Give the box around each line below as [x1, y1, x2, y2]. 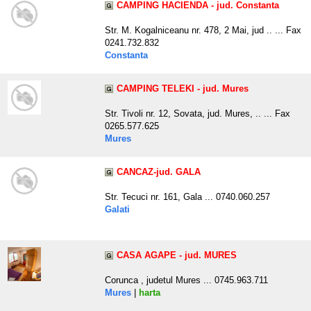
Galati [105, 204, 130, 215]
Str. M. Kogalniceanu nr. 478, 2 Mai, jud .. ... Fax [105, 25, 301, 36]
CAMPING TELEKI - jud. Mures [117, 83, 249, 94]
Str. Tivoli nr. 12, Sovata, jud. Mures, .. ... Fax [105, 108, 290, 119]
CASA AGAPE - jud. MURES [117, 250, 237, 261]
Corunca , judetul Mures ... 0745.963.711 [105, 275, 268, 286]
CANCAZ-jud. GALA [117, 167, 201, 178]
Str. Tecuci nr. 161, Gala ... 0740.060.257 [105, 192, 270, 203]
